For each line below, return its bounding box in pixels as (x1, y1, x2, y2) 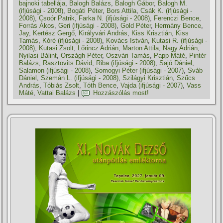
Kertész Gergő (33, 29, 75, 37)
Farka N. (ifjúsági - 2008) (79, 14, 150, 22)
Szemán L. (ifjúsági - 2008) (41, 74, 119, 82)
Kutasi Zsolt (39, 44, 74, 52)
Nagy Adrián (163, 44, 198, 52)
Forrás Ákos (19, 21, 55, 29)
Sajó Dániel (159, 59, 193, 67)
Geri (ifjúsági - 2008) (58, 21, 117, 29)
